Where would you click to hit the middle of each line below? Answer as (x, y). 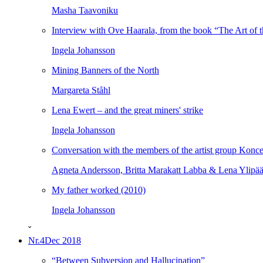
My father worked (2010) (99, 190)
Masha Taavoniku (85, 10)
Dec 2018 (63, 240)
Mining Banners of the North (105, 70)
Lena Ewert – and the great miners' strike (127, 110)
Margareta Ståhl (81, 90)
